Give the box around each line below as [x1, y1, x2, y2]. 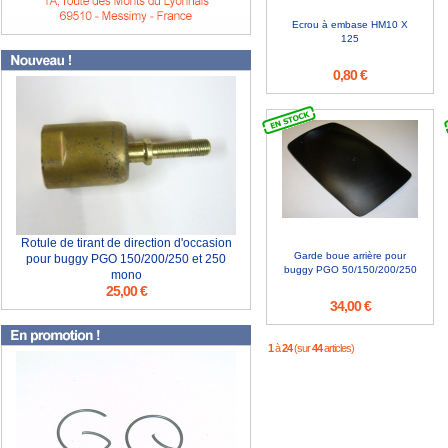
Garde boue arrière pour [294, 250, 406, 261]
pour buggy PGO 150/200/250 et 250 [26, 252, 226, 266]
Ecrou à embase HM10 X [292, 19, 408, 30]
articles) [322, 342, 354, 354]
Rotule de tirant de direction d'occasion [20, 236, 232, 250]
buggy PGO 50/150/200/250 [283, 264, 417, 275]
